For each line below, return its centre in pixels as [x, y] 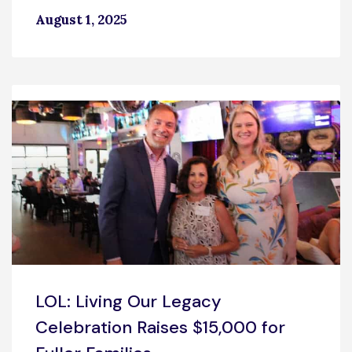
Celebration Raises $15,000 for [160, 327]
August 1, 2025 [81, 19]
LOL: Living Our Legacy [128, 301]
